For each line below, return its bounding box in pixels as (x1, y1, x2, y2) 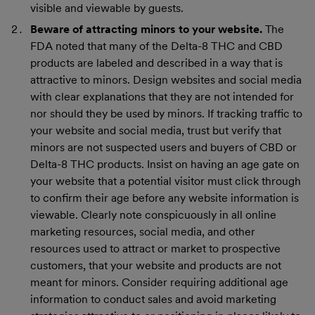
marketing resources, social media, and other (30, 224, 256, 238)
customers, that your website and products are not (30, 258, 282, 272)
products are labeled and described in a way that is (30, 56, 283, 70)
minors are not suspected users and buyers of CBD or (30, 140, 297, 154)
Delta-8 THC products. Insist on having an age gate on (30, 157, 300, 171)
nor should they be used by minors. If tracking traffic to (30, 106, 303, 120)
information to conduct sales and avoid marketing (30, 292, 277, 306)
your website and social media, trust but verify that (30, 123, 282, 137)
